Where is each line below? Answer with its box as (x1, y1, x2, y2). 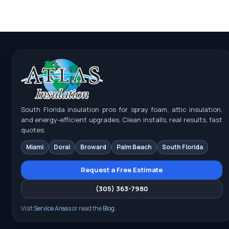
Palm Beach (117, 142, 152, 151)
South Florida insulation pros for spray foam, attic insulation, (21, 104, 222, 114)
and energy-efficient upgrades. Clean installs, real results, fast (21, 114, 222, 124)
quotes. (21, 125, 45, 134)
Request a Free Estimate (81, 165, 163, 174)
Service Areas (34, 203, 71, 213)
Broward (80, 142, 106, 151)
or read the (71, 203, 103, 213)
